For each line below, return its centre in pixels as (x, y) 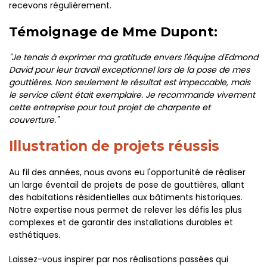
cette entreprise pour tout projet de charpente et (110, 107)
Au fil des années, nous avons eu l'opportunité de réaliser (127, 172)
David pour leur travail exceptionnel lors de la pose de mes (129, 70)
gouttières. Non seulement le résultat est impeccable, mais (130, 82)
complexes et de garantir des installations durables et (121, 222)
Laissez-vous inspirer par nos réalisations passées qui (119, 259)
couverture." (34, 120)
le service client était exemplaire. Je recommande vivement (132, 95)
